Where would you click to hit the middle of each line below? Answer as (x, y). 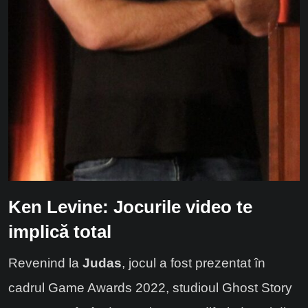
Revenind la (45, 263)
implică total (60, 232)
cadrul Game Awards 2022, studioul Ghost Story (150, 288)
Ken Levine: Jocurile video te (130, 207)
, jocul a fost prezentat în (194, 263)
